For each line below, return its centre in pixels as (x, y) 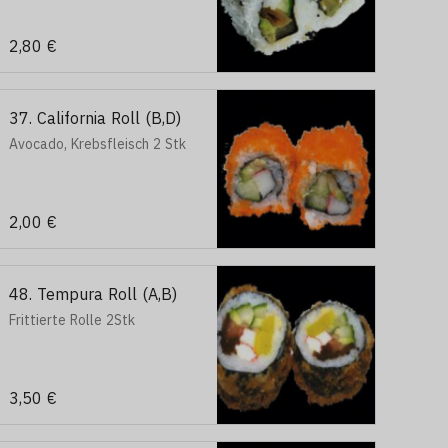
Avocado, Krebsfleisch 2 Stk (97, 144)
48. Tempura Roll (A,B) (93, 294)
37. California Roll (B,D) (95, 118)
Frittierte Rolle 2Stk (72, 320)
